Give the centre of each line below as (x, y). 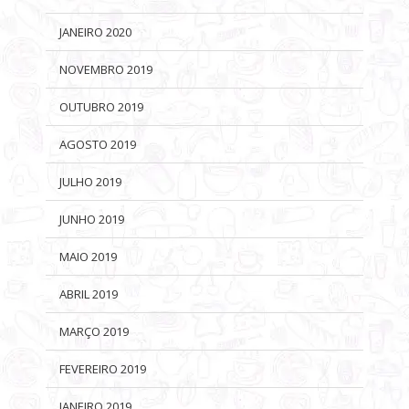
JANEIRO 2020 (95, 31)
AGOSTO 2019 (98, 144)
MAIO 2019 (88, 256)
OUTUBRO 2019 (101, 106)
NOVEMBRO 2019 (106, 69)
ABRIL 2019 (89, 294)
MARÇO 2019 (94, 331)
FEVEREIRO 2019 (103, 368)
